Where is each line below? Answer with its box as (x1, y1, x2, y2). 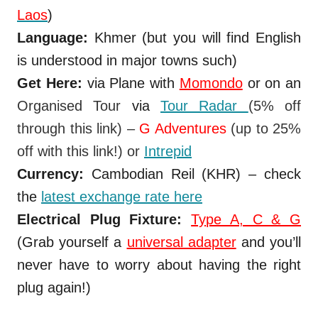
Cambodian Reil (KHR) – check (84, 165, 301, 182)
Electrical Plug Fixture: (17, 211, 182, 227)
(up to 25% (231, 120, 301, 136)
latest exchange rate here (41, 188, 202, 204)
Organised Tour (17, 97, 121, 114)
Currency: (17, 165, 84, 182)
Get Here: (17, 75, 82, 91)
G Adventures (134, 120, 231, 136)
